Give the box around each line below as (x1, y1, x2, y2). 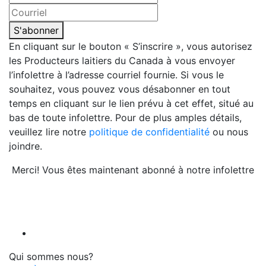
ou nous (210, 126, 248, 138)
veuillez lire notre (9, 126, 89, 138)
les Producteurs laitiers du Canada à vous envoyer (9, 55, 235, 67)
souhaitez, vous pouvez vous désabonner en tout (9, 83, 230, 96)
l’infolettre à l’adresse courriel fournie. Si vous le (9, 69, 224, 81)
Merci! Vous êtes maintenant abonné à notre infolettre (12, 164, 254, 176)
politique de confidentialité (89, 126, 210, 138)
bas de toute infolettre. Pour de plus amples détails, (9, 112, 242, 124)
